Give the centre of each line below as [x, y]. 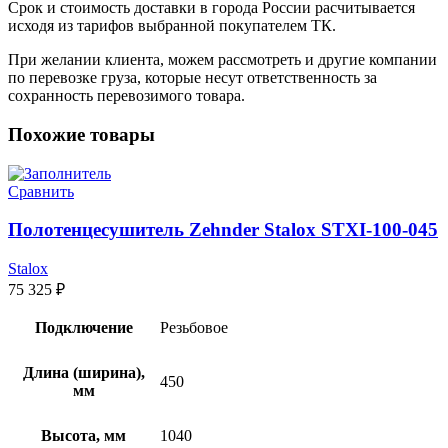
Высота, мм [83, 436]
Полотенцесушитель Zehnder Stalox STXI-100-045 [223, 230]
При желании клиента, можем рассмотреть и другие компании [222, 60]
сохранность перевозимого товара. [126, 96]
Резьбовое [194, 328]
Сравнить [41, 191]
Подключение [83, 328]
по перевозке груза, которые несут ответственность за [192, 78]
